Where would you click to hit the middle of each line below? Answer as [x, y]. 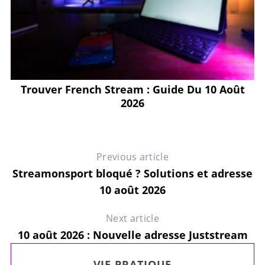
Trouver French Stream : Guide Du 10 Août [132, 90]
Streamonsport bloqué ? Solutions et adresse [132, 174]
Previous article [132, 157]
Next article [132, 219]
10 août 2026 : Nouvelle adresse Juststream [132, 235]
